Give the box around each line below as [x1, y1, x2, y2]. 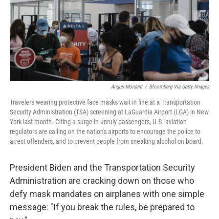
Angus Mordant [111, 84, 142, 90]
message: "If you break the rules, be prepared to [10, 202, 195, 212]
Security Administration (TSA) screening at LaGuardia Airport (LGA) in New [10, 108, 209, 116]
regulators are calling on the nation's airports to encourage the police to [10, 128, 200, 135]
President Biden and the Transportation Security [10, 162, 195, 173]
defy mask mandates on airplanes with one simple [10, 189, 204, 199]
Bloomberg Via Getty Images [149, 84, 209, 90]
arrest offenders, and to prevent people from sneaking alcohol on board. [10, 137, 203, 145]
